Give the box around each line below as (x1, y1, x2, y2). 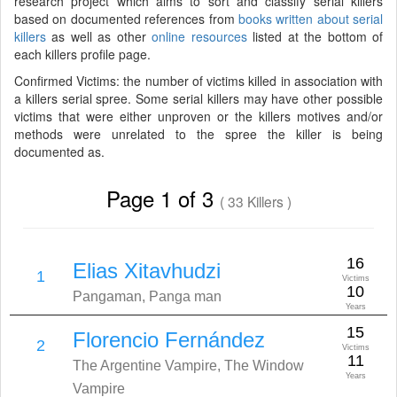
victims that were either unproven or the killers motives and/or (14, 107, 383, 125)
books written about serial (237, 10, 383, 27)
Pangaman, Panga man (72, 289, 222, 304)
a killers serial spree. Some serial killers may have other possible (14, 90, 383, 107)
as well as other (46, 27, 152, 45)
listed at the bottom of (246, 27, 384, 45)
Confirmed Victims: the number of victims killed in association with (14, 72, 383, 90)
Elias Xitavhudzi (72, 259, 221, 283)
